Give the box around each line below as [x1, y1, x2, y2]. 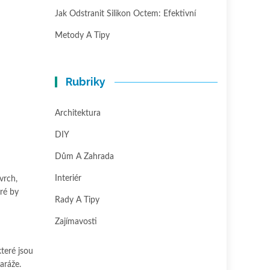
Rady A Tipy [55, 196, 99, 204]
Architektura [55, 109, 101, 118]
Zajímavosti [55, 218, 97, 226]
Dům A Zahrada [55, 152, 114, 161]
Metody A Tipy [55, 31, 110, 40]
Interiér [55, 174, 81, 183]
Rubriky [66, 75, 106, 88]
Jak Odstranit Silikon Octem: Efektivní [55, 10, 196, 18]
